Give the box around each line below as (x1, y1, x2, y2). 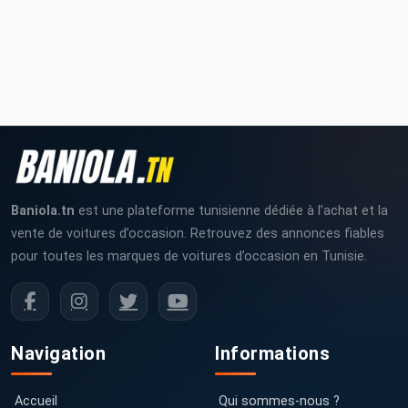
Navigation (11, 342, 106, 364)
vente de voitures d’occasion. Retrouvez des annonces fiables (11, 225, 384, 241)
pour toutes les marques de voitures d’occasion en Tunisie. (11, 248, 367, 264)
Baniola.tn (11, 202, 75, 219)
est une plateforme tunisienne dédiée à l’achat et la (75, 202, 388, 219)
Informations (215, 342, 330, 364)
